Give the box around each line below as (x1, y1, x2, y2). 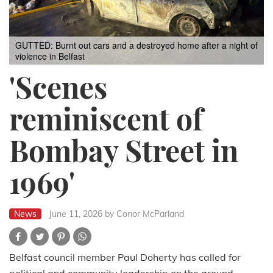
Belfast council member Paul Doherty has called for (9, 251, 241, 264)
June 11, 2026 (49, 208, 102, 220)
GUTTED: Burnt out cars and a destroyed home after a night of (15, 39, 258, 52)
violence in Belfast (15, 50, 85, 63)
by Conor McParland (105, 208, 184, 220)
